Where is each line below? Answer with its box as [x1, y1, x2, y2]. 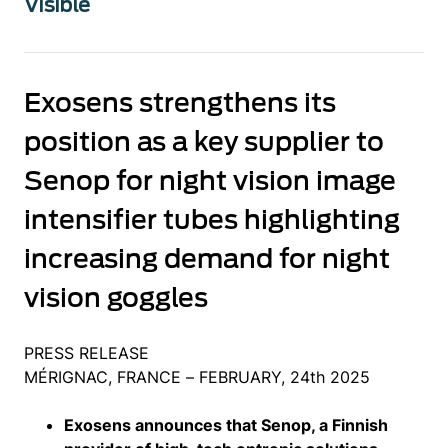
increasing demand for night [24, 243, 390, 274]
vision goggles [24, 282, 208, 313]
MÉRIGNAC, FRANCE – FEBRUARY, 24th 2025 [24, 367, 370, 387]
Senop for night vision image [24, 165, 396, 196]
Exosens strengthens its [24, 87, 336, 118]
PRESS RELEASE [24, 343, 149, 363]
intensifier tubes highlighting [24, 204, 400, 235]
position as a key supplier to [24, 126, 384, 157]
